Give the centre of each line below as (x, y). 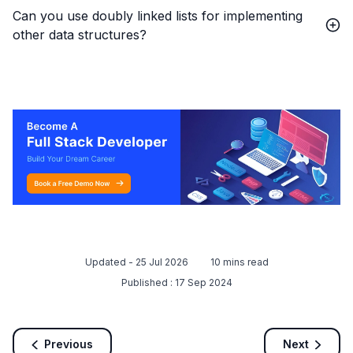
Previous (69, 344)
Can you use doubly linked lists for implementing (158, 15)
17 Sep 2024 (203, 283)
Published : (148, 283)
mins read (244, 262)
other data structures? (80, 34)
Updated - (110, 262)
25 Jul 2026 (162, 262)
